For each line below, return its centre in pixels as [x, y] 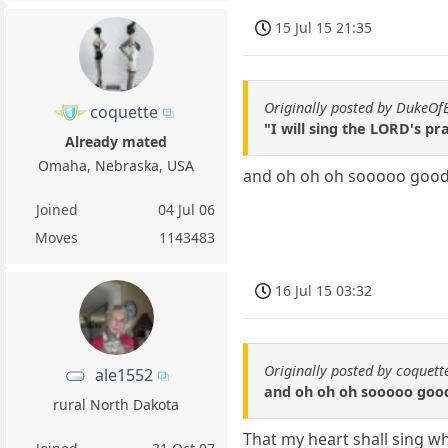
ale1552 [123, 374]
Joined [56, 209]
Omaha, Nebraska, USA [116, 165]
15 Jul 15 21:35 [324, 27]
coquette [123, 111]
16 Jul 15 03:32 [324, 290]
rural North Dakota [116, 404]
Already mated [116, 141]
